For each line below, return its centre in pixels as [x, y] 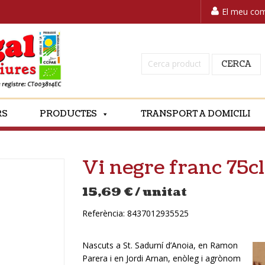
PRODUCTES [68, 114]
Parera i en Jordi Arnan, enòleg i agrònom [161, 258]
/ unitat [161, 192]
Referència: [105, 213]
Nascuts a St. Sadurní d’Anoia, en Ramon [160, 245]
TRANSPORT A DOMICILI [195, 114]
